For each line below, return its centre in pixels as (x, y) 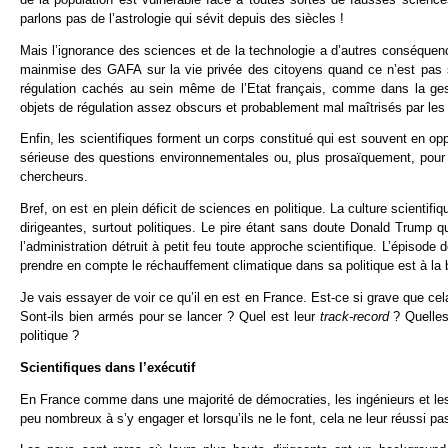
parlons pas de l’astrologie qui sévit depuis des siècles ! (182, 18)
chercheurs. (54, 177)
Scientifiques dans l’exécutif (107, 367)
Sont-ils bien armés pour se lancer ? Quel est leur (170, 316)
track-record (356, 316)
